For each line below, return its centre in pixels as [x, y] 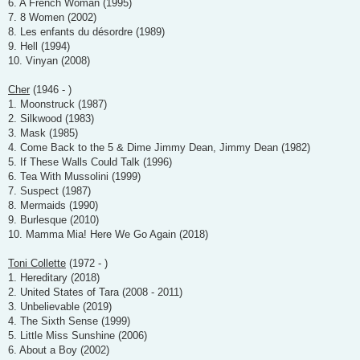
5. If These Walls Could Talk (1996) [90, 162]
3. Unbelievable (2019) [60, 306]
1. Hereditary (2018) [54, 277]
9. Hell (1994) [39, 46]
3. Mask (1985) [43, 133]
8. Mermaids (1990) [53, 205]
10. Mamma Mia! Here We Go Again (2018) [108, 234]
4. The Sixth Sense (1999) [69, 321]
